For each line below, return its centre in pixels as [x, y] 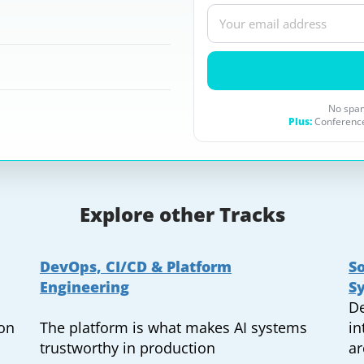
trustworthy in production [127, 348]
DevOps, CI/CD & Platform [135, 266]
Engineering [84, 287]
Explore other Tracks [182, 214]
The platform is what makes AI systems [173, 327]
